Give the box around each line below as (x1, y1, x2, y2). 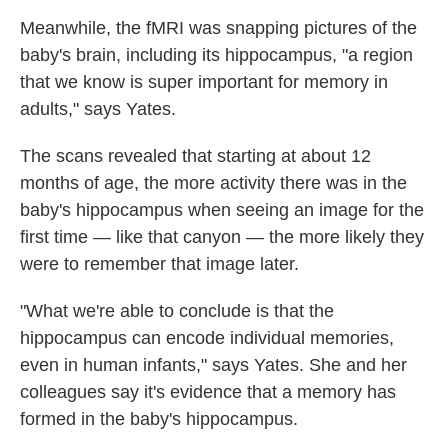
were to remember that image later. (20, 254, 299, 274)
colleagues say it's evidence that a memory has (20, 382, 396, 402)
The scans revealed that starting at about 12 (20, 146, 371, 166)
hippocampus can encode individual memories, (20, 328, 394, 348)
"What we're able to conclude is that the (20, 301, 334, 321)
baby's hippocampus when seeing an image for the (20, 200, 424, 220)
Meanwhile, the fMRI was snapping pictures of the (20, 18, 417, 38)
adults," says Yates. (20, 99, 176, 119)
